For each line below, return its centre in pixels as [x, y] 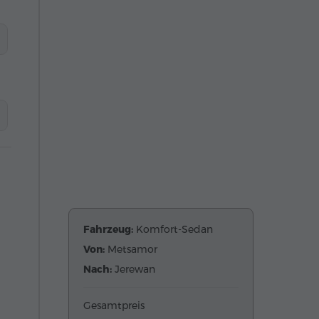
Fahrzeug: [110, 229]
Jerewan [135, 269]
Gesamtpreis [114, 305]
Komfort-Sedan [174, 229]
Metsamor [132, 249]
